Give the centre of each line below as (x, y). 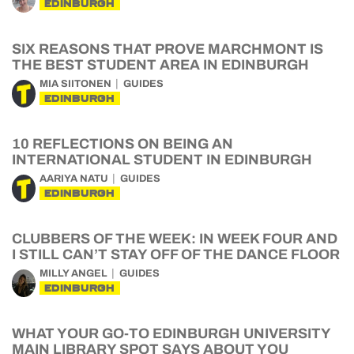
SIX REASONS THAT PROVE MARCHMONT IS (168, 49)
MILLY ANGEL (73, 273)
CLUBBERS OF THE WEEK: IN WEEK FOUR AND (175, 239)
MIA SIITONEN (75, 84)
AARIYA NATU (74, 179)
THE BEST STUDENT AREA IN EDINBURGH (160, 65)
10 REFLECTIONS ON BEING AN (122, 144)
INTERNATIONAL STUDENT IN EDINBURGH (162, 160)
